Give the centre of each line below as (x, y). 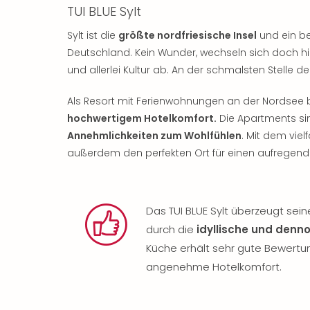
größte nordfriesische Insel (188, 35)
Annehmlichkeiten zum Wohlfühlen (154, 135)
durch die (171, 229)
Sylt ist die (93, 35)
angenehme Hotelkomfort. (214, 266)
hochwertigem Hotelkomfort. (142, 118)
